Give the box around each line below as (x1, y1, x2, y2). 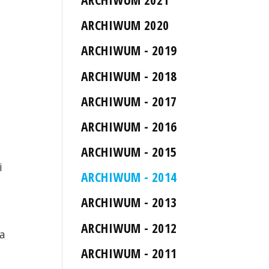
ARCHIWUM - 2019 (81, 41, 177, 59)
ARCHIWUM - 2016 (81, 117, 177, 135)
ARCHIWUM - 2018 (81, 67, 177, 85)
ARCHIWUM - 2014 (81, 168, 177, 186)
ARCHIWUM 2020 (81, 16, 169, 34)
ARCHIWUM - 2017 (81, 92, 177, 110)
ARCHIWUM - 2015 (81, 143, 177, 161)
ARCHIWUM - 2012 (81, 219, 177, 237)
